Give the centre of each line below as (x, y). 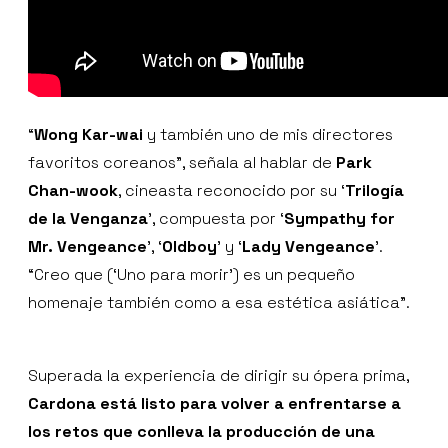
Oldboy (189, 247)
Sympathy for (339, 219)
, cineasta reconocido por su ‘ (231, 191)
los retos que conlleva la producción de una (201, 432)
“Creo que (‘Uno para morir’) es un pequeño (191, 275)
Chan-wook (73, 191)
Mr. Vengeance (87, 247)
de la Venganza (88, 219)
